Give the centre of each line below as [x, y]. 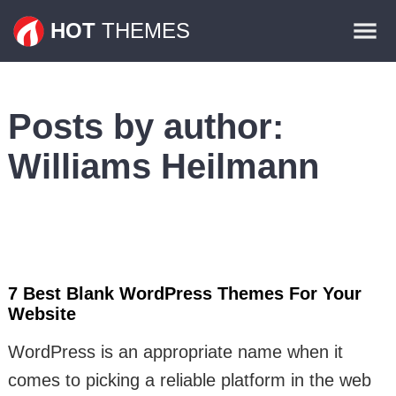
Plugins [359, 61]
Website [42, 314]
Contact [358, 104]
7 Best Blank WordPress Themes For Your [184, 293]
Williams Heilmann [163, 166]
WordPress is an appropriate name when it [175, 352]
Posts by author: [145, 126]
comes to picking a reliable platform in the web [189, 380]
